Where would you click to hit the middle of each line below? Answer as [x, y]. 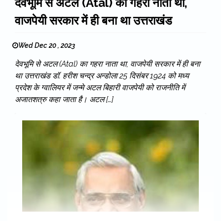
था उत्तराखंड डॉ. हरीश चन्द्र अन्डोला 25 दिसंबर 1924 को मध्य [102, 76]
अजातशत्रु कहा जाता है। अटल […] [64, 100]
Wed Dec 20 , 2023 [47, 46]
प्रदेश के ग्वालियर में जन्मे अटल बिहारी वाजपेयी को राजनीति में [100, 88]
